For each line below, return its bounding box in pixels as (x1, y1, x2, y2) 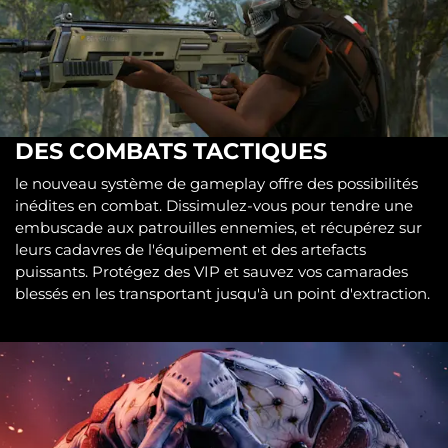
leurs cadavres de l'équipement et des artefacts (15, 239, 366, 259)
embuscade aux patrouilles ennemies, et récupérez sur (15, 217, 422, 237)
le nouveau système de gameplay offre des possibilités (15, 173, 418, 193)
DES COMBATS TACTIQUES (15, 137, 333, 166)
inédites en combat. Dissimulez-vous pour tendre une (15, 195, 413, 215)
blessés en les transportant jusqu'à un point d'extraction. (15, 283, 430, 303)
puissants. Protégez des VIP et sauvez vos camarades (15, 261, 408, 281)
